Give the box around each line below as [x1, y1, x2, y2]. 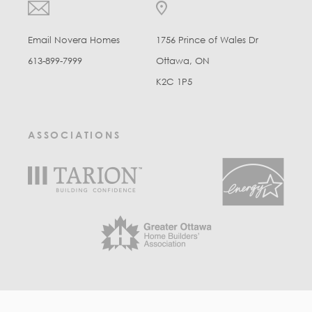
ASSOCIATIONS [28, 129, 121, 141]
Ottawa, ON [156, 55, 210, 68]
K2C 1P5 [156, 76, 192, 88]
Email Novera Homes [28, 34, 120, 47]
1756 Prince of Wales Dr [156, 34, 258, 47]
